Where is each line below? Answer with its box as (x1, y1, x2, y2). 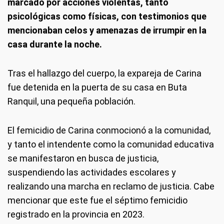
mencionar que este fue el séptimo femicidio (7, 195, 187, 205)
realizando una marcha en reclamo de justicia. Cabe (7, 181, 214, 191)
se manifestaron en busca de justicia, (7, 153, 158, 163)
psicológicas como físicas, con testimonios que (7, 11, 206, 21)
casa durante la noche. (7, 39, 102, 49)
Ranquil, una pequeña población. (7, 96, 135, 106)
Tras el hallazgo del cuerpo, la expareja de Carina (7, 68, 201, 78)
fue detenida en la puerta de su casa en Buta (7, 82, 187, 92)
